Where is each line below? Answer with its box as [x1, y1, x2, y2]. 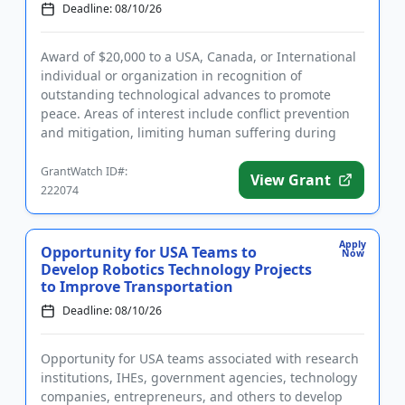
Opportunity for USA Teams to [41, 242, 257, 263]
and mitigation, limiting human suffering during [41, 124, 336, 142]
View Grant [250, 170, 331, 191]
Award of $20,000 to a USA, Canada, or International [41, 48, 356, 66]
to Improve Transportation [41, 277, 233, 297]
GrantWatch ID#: [41, 164, 127, 180]
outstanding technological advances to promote [41, 86, 331, 104]
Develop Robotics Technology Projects [41, 259, 312, 280]
